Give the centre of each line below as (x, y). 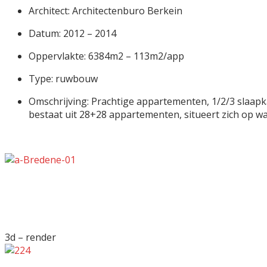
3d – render (30, 237)
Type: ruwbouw (63, 78)
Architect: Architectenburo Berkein (105, 10)
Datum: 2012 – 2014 (72, 33)
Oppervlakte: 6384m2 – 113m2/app (106, 56)
